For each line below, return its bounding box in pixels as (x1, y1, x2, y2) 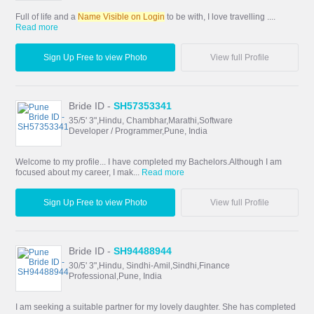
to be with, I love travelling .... (165, 11, 276, 22)
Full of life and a (15, 11, 78, 22)
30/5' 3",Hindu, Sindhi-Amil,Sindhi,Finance (69, 261, 231, 271)
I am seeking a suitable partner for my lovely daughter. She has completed (15, 302, 296, 313)
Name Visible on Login (78, 11, 165, 22)
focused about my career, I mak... (15, 167, 142, 177)
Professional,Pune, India (69, 271, 163, 282)
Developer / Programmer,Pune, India (69, 125, 208, 136)
